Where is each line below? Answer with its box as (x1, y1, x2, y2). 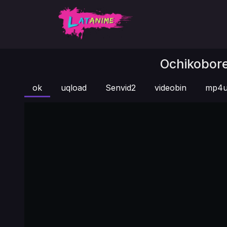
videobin (155, 83, 186, 93)
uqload (61, 83, 87, 93)
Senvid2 (105, 83, 136, 93)
